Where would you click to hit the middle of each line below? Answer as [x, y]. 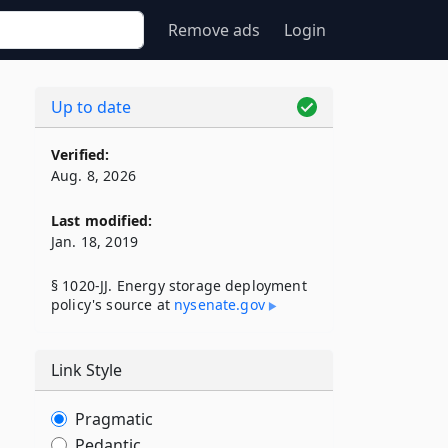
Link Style [86, 370]
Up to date [91, 107]
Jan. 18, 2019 [95, 241]
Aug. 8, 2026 [93, 175]
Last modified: [102, 220]
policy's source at [113, 304]
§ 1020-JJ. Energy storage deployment [179, 285]
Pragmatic [114, 419]
